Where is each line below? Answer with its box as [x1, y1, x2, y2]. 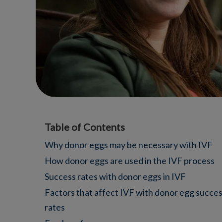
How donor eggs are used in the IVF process [45, 155, 215, 166]
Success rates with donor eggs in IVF [45, 170, 186, 182]
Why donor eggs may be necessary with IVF [45, 139, 213, 150]
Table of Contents [45, 120, 125, 133]
